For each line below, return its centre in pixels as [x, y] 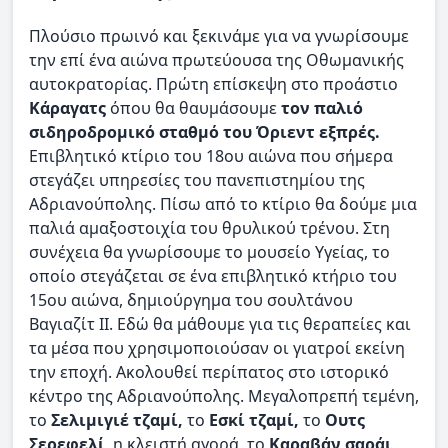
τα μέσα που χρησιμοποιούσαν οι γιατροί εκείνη [217, 347]
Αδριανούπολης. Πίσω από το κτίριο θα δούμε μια [223, 203]
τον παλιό [322, 107]
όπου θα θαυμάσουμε [195, 107]
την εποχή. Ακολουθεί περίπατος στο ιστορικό [209, 371]
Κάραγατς [69, 107]
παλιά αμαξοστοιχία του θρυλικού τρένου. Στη [209, 227]
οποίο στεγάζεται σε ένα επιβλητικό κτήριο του [213, 275]
